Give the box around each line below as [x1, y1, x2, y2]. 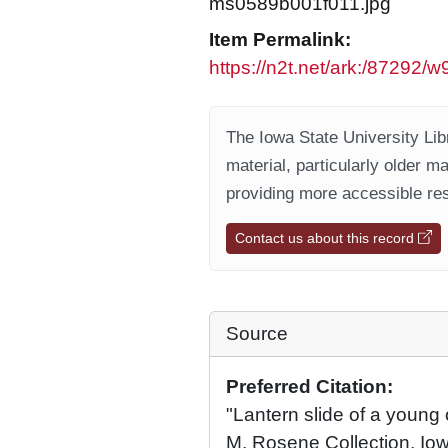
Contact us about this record [235, 230, 418, 246]
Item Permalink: [209, 29, 351, 50]
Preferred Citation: [226, 376, 393, 397]
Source [226, 323, 288, 344]
